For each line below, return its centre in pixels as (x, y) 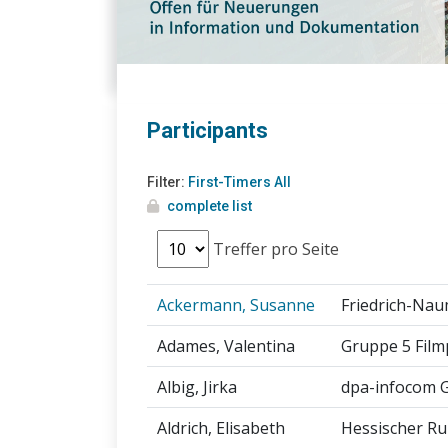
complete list (209, 206)
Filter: (167, 182)
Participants (207, 131)
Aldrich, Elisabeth (221, 428)
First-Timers (229, 182)
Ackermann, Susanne (236, 305)
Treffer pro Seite (274, 249)
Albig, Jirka (197, 387)
